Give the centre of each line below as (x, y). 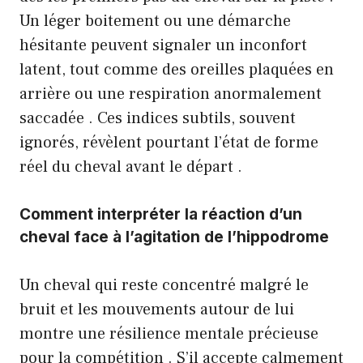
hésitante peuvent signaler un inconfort (163, 46)
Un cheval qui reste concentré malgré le (164, 286)
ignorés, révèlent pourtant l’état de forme (169, 143)
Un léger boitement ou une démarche (155, 21)
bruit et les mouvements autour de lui (157, 310)
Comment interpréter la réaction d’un (161, 215)
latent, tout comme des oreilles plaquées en (177, 70)
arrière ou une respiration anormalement (171, 94)
